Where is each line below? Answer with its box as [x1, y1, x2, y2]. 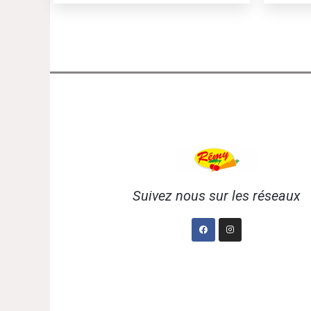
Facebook [202, 216, 239, 226]
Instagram [228, 216, 269, 226]
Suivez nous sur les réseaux [133, 187, 301, 204]
